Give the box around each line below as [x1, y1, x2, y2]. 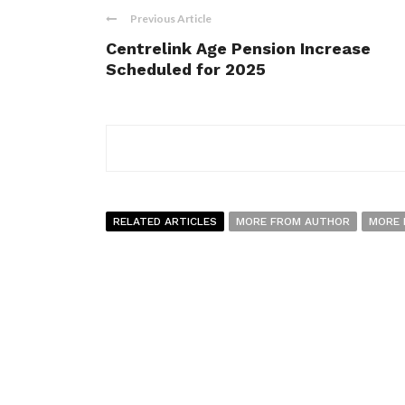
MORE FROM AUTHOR [236, 215, 350, 229]
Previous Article [130, 12, 212, 26]
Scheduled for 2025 [106, 60, 266, 80]
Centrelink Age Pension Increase [106, 39, 371, 59]
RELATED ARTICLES [113, 215, 217, 229]
